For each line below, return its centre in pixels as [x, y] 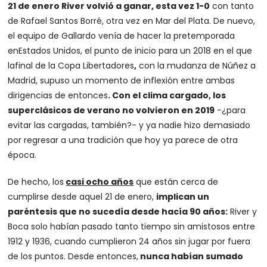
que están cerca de [176, 182]
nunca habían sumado [191, 257]
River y [243, 212]
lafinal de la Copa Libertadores [71, 66]
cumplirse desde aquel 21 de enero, [82, 197]
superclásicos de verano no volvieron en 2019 [111, 111]
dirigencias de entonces [58, 96]
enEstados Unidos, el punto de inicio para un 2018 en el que [130, 51]
